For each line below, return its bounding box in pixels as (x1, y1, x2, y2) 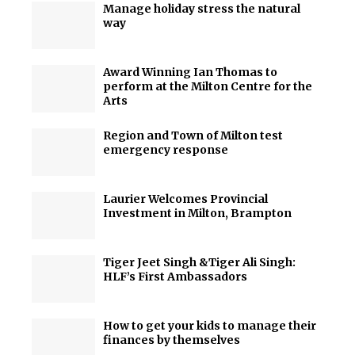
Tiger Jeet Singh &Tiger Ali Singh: (103, 255, 296, 269)
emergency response (103, 143, 228, 157)
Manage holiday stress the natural (103, 2, 300, 16)
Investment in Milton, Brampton (103, 206, 292, 220)
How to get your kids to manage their (103, 319, 316, 333)
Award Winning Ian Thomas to (103, 65, 277, 79)
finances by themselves (103, 333, 240, 347)
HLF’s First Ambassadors (103, 269, 250, 284)
